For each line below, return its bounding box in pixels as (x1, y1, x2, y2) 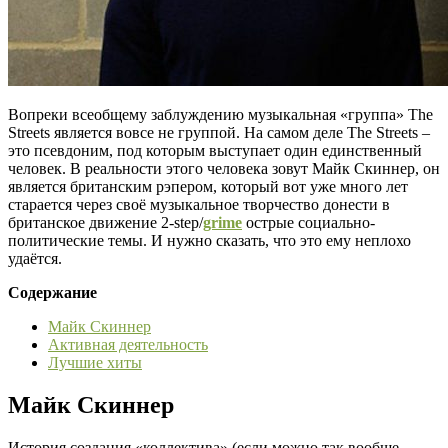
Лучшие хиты (48, 353, 142, 371)
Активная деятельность (48, 335, 208, 353)
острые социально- (242, 213, 375, 231)
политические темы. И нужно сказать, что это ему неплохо (8, 231, 411, 249)
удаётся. (8, 249, 62, 267)
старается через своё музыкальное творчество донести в (8, 195, 390, 213)
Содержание (8, 283, 97, 301)
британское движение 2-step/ (8, 213, 203, 231)
